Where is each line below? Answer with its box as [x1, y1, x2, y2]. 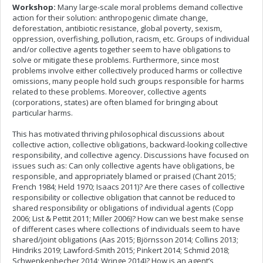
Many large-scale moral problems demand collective [56, 2, 243, 12]
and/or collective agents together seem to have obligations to [12, 44, 231, 55]
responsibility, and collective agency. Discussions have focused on [12, 150, 249, 160]
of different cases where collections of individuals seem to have [12, 224, 240, 234]
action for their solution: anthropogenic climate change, [12, 12, 208, 23]
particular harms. [12, 107, 73, 118]
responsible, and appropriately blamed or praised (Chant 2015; [12, 171, 236, 181]
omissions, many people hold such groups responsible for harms [12, 76, 244, 86]
